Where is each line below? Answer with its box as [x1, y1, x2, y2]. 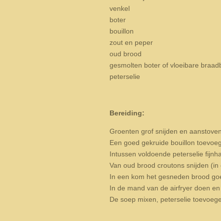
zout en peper [110, 38, 153, 47]
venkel [110, 4, 130, 13]
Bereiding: [110, 109, 145, 117]
